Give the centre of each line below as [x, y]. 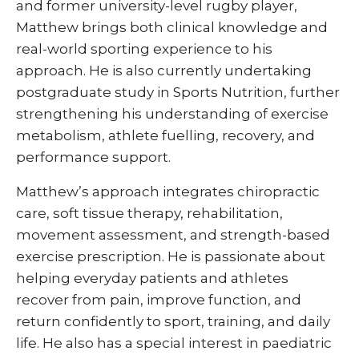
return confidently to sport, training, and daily [173, 321]
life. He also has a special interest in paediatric [174, 343]
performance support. [93, 157]
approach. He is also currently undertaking [164, 71]
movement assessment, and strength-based [173, 235]
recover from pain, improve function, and [159, 300]
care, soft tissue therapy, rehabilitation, [149, 213]
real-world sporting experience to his [144, 49]
